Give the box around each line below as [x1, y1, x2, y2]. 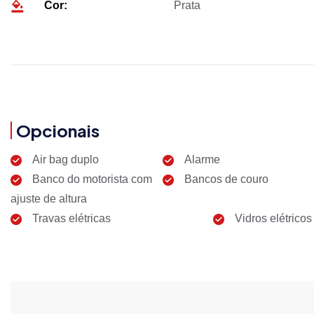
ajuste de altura [11, 192, 87, 205]
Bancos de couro [184, 172, 268, 185]
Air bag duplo [32, 153, 99, 165]
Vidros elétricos [234, 212, 312, 224]
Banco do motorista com [32, 172, 152, 185]
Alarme [184, 153, 220, 165]
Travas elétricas [32, 212, 111, 224]
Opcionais [16, 119, 100, 141]
